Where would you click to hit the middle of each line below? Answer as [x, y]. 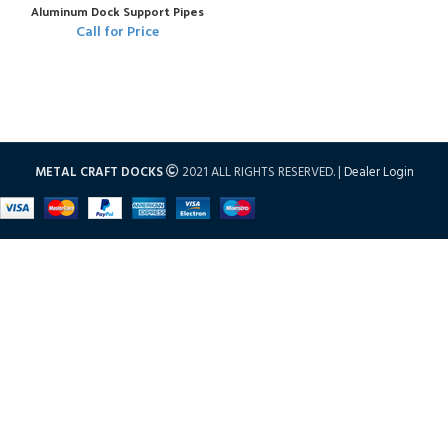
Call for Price [117, 32]
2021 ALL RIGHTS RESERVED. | [261, 172]
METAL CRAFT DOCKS [98, 172]
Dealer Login [378, 172]
